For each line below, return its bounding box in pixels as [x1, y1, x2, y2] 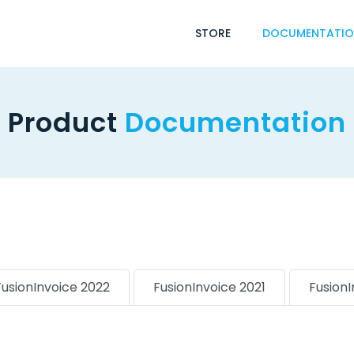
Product [8, 104, 125, 141]
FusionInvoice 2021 [153, 278, 265, 296]
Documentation [125, 104, 346, 141]
